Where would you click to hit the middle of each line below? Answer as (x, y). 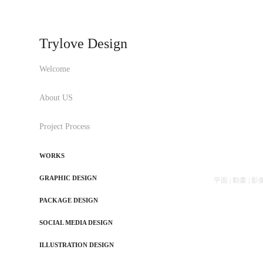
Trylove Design (84, 43)
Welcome (55, 69)
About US (56, 98)
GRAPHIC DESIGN (68, 178)
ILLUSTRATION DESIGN (77, 245)
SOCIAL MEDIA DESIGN (76, 222)
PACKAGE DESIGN (69, 200)
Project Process (65, 127)
